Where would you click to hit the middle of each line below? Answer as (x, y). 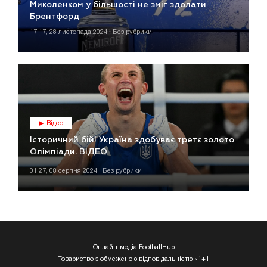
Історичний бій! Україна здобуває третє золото (132, 140)
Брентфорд (55, 17)
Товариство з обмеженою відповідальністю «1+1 (133, 260)
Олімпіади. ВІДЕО (69, 152)
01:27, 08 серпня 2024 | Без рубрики (86, 171)
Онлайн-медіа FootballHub (133, 248)
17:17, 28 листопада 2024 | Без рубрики (91, 32)
